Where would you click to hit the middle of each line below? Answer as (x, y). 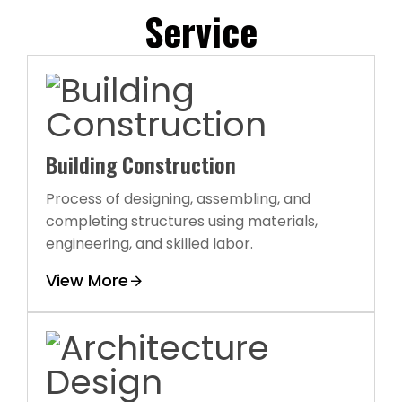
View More (87, 280)
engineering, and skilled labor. (149, 243)
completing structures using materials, (182, 221)
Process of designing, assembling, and (178, 198)
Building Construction (141, 164)
